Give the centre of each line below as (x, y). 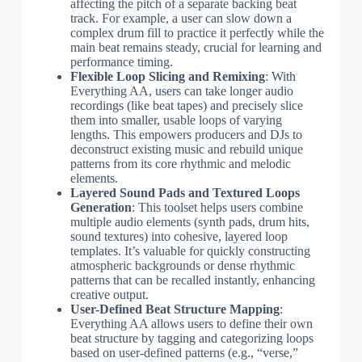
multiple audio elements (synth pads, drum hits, (189, 221)
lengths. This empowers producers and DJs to (186, 134)
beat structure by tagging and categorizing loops (192, 338)
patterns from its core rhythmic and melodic (180, 163)
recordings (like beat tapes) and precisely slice (186, 105)
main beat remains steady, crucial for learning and (196, 47)
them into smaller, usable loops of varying (176, 120)
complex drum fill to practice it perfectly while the (197, 32)
